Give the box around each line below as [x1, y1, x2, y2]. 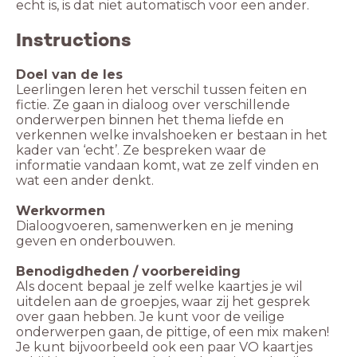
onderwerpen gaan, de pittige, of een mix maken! [16, 324, 329, 340]
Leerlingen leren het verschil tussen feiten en [16, 82, 307, 98]
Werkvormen [16, 203, 105, 219]
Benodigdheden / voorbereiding [16, 264, 249, 280]
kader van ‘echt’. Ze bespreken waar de [16, 143, 266, 159]
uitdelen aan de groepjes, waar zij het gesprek [16, 294, 310, 310]
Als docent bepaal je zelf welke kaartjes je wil [16, 279, 303, 295]
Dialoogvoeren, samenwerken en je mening [16, 218, 294, 234]
